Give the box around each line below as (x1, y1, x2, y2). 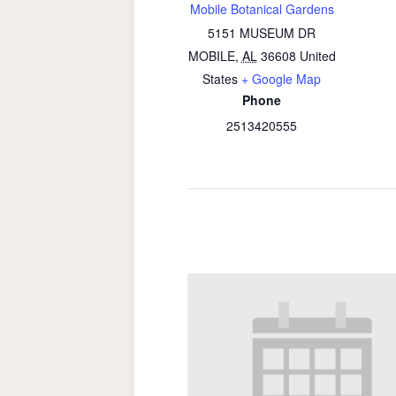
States (202, 70, 238, 88)
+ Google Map (241, 70, 321, 88)
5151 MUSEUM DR (208, 24, 316, 42)
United (299, 47, 336, 65)
